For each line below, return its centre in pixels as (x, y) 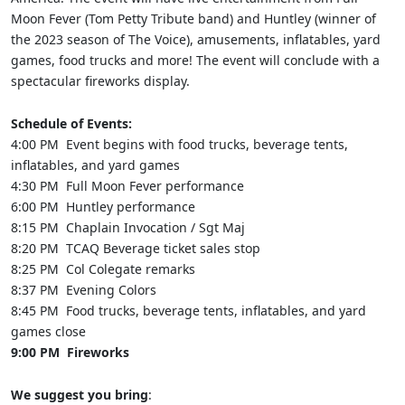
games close (48, 332)
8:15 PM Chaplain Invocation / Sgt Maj (128, 228)
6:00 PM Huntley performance (103, 207)
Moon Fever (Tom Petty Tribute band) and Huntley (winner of (193, 19)
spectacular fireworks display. (102, 81)
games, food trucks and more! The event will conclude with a (195, 61)
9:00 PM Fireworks (70, 353)
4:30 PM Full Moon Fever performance (127, 186)
